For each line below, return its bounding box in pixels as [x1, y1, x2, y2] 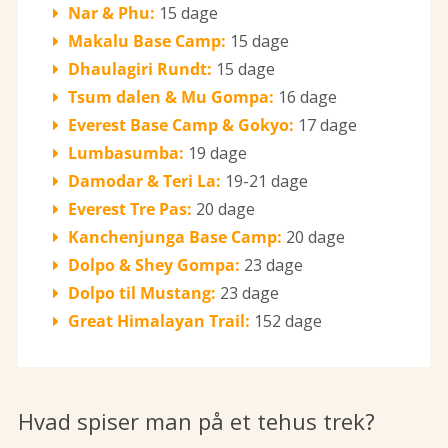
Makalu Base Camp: [68, 29, 226, 52]
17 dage [294, 113, 357, 136]
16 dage [278, 85, 337, 108]
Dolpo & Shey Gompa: [68, 253, 240, 276]
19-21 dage [221, 169, 308, 192]
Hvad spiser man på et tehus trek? [18, 406, 375, 437]
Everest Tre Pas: [68, 197, 196, 220]
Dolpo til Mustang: [68, 281, 220, 304]
